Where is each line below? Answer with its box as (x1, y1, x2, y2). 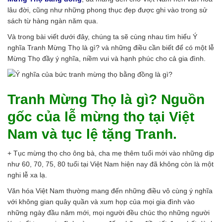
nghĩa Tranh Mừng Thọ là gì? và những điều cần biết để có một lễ (7, 44, 214, 52)
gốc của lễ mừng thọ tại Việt (7, 109, 194, 125)
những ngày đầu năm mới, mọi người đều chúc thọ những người (7, 209, 210, 217)
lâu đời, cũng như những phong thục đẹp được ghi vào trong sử (7, 6, 207, 14)
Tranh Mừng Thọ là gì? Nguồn (7, 92, 205, 108)
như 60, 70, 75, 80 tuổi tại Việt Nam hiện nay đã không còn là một (7, 160, 214, 168)
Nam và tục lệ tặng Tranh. (7, 126, 177, 142)
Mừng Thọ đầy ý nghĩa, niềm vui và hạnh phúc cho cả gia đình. (7, 55, 206, 62)
